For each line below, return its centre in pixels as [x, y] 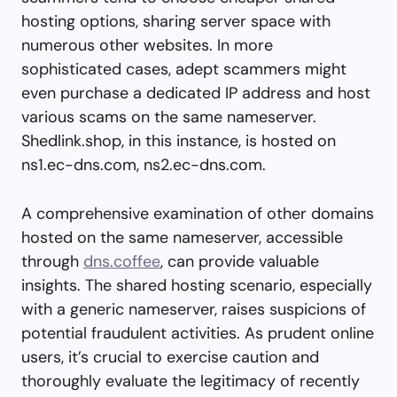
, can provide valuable [240, 261]
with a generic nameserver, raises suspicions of [194, 309]
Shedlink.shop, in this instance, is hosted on [179, 140]
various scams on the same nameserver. [169, 117]
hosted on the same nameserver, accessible [182, 237]
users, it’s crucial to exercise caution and [170, 357]
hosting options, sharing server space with [176, 21]
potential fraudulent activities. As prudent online [198, 333]
